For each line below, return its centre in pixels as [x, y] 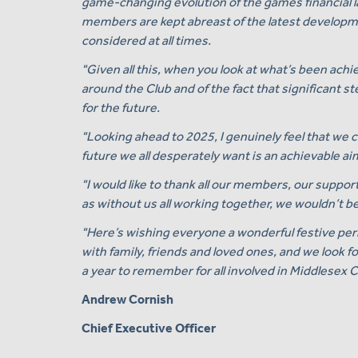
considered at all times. [146, 41]
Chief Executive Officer [149, 328]
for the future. [121, 108]
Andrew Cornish [127, 300]
